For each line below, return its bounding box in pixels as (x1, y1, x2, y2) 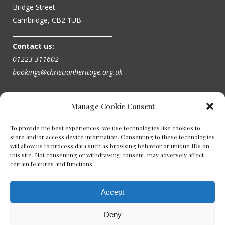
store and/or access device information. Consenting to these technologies (10, 133, 215, 141)
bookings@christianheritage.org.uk (13, 67, 123, 77)
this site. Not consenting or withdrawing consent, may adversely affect (10, 151, 204, 159)
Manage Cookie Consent (70, 101, 155, 111)
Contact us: (13, 41, 54, 51)
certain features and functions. (10, 160, 94, 168)
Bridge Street (13, 2, 55, 12)
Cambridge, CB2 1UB (13, 15, 81, 25)
